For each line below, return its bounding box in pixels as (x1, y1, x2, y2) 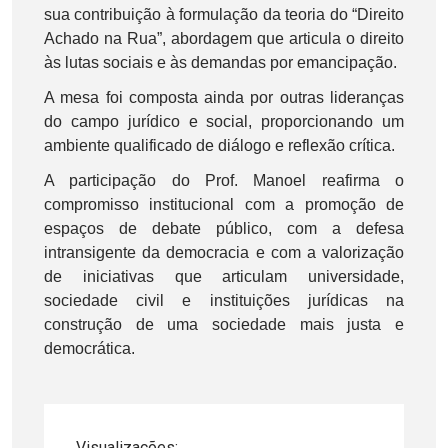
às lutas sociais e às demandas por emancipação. (44, 53, 397, 71)
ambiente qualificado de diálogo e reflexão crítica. (44, 136, 395, 154)
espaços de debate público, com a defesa (44, 219, 404, 237)
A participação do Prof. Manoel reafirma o (44, 171, 404, 189)
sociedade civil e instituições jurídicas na (44, 291, 404, 309)
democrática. (44, 339, 135, 357)
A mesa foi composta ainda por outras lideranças (44, 88, 404, 106)
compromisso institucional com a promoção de (44, 195, 404, 213)
